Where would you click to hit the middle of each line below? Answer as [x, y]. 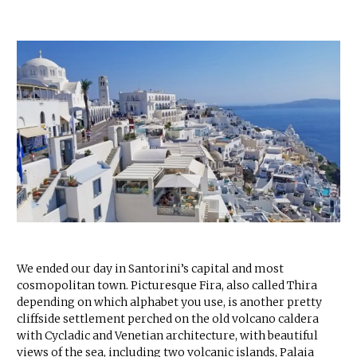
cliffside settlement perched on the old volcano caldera [168, 319]
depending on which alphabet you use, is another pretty [169, 302]
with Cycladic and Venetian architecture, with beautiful [167, 336]
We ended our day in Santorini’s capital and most [150, 269]
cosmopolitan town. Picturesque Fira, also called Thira [167, 286]
